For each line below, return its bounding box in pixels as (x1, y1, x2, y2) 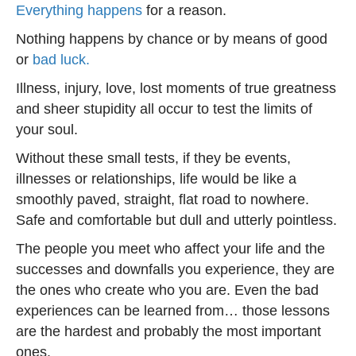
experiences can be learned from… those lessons (16, 303, 330, 319)
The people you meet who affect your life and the (16, 241, 325, 257)
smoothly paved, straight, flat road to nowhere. (16, 192, 309, 207)
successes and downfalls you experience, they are (16, 261, 335, 277)
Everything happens (16, 2, 142, 18)
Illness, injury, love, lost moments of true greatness (16, 80, 336, 96)
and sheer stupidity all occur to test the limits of (16, 101, 312, 117)
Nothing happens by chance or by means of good (16, 31, 327, 47)
